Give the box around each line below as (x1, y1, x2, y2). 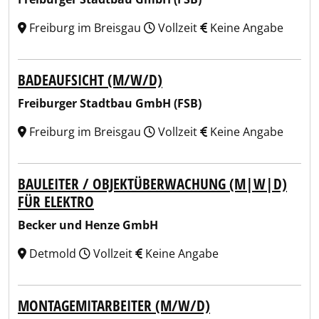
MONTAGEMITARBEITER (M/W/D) (18, 296, 210, 315)
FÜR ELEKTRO (18, 192, 94, 211)
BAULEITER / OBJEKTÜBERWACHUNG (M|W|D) (18, 174, 287, 194)
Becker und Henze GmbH (18, 217, 158, 233)
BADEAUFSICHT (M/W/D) (18, 70, 162, 90)
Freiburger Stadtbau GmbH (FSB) (18, 95, 202, 111)
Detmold (26, 246, 79, 261)
